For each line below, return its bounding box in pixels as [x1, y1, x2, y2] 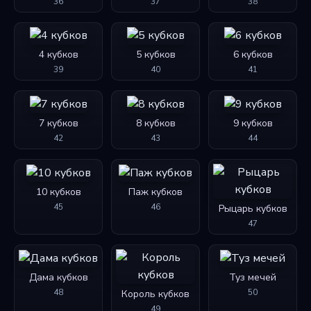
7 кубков [38, 117, 78, 131]
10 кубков [35, 185, 81, 199]
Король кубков [121, 287, 190, 301]
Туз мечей [229, 270, 276, 284]
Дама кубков [28, 270, 88, 284]
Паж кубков [128, 185, 183, 199]
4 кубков [38, 48, 78, 62]
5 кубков [135, 48, 176, 62]
